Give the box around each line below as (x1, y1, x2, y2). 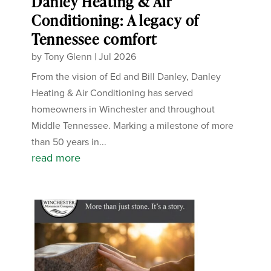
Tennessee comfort (31, 28, 157, 49)
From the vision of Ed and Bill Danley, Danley (31, 69, 221, 83)
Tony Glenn (44, 49, 93, 64)
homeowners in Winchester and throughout (31, 102, 215, 116)
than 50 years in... (31, 134, 107, 149)
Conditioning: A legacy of (31, 10, 200, 30)
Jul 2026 (99, 49, 137, 64)
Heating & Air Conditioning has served (31, 85, 194, 100)
